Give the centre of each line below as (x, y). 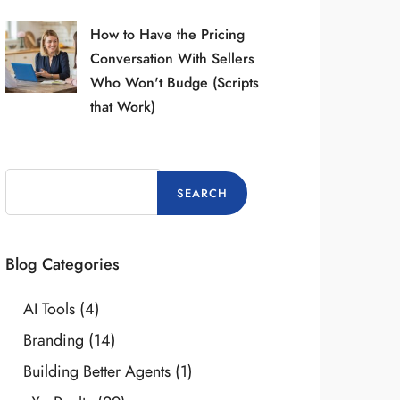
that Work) (122, 107)
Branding (53, 339)
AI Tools (49, 308)
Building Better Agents (96, 371)
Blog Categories (62, 263)
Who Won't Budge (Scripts (174, 83)
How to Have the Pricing (167, 34)
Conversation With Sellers (172, 58)
